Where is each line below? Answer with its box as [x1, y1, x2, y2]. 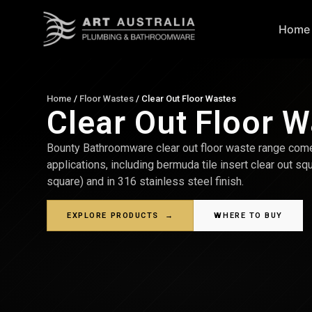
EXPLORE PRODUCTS [67, 210, 165, 220]
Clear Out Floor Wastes [141, 93, 237, 104]
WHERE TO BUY [214, 210, 283, 220]
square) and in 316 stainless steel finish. [47, 174, 244, 188]
